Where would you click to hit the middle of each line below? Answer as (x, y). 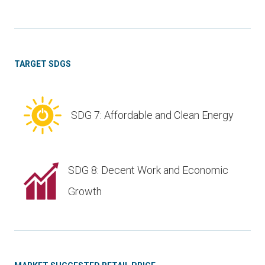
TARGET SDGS (43, 64)
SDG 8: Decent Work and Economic (148, 170)
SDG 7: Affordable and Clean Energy (152, 115)
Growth (85, 192)
